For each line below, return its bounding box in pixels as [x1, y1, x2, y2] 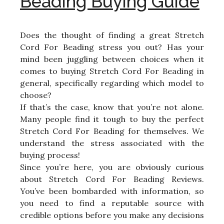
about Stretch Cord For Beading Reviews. [20, 174, 204, 184]
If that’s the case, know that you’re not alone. [20, 102, 204, 112]
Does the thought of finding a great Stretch [20, 30, 204, 40]
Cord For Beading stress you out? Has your [20, 42, 204, 52]
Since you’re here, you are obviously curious [20, 162, 204, 172]
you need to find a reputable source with [20, 198, 204, 208]
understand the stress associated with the [20, 138, 204, 148]
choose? [20, 90, 51, 100]
